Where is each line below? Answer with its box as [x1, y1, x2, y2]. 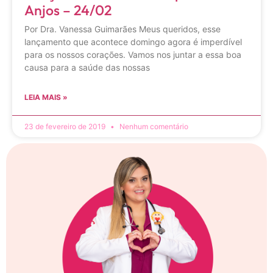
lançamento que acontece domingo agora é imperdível [24, 37, 242, 48]
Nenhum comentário [118, 122, 188, 132]
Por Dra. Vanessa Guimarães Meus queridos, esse [24, 24, 221, 35]
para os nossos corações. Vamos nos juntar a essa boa [24, 49, 241, 60]
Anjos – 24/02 [24, 1, 112, 19]
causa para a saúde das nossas [24, 62, 150, 73]
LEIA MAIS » [24, 93, 68, 102]
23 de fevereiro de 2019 [24, 122, 107, 132]
